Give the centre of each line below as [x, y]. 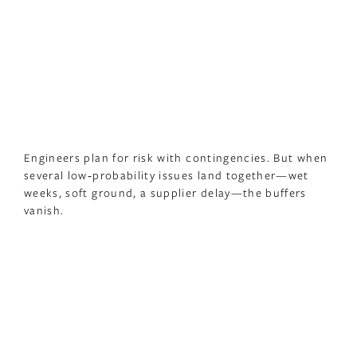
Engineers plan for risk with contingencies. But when [176, 157]
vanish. [44, 210]
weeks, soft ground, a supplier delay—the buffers [165, 192]
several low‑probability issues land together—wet [167, 175]
